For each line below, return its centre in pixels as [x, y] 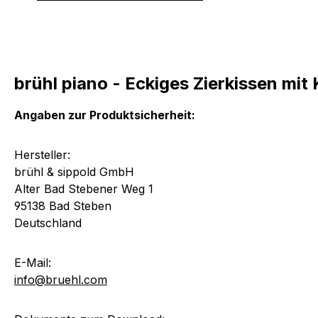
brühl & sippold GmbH [74, 171]
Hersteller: [42, 154]
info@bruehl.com [61, 279]
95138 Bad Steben [63, 205]
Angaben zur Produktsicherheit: [105, 115]
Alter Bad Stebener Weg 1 [84, 188]
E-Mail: [33, 262]
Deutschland [48, 223]
